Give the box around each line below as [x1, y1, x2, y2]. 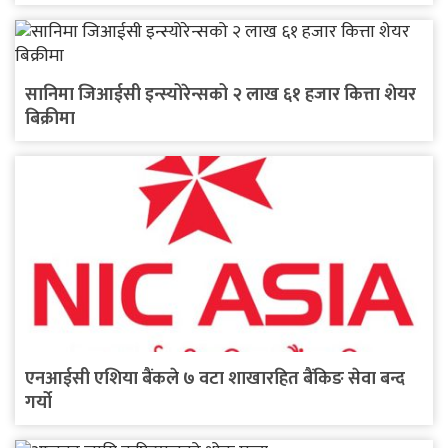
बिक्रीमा [25, 103, 75, 134]
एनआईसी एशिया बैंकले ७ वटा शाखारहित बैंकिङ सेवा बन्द [25, 364, 405, 395]
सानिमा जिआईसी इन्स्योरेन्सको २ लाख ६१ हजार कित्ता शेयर [25, 79, 416, 110]
